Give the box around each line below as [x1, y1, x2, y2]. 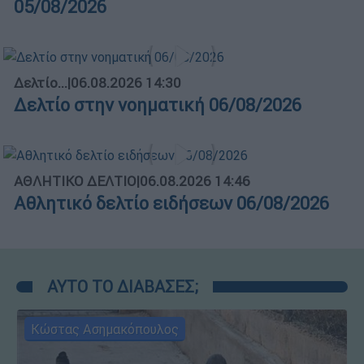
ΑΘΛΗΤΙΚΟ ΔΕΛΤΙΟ [14, 171, 136, 190]
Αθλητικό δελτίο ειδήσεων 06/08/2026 [14, 192, 329, 214]
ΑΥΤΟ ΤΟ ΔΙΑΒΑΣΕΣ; [47, 275, 198, 297]
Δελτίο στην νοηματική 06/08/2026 [14, 94, 301, 116]
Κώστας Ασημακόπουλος [31, 320, 179, 337]
